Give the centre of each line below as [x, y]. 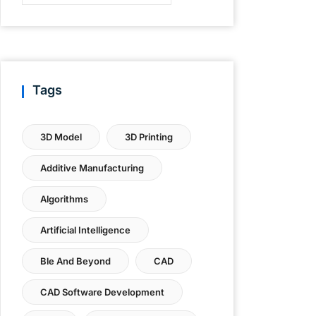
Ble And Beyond [75, 261]
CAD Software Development [102, 292]
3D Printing [149, 137]
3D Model [61, 137]
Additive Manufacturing [92, 168]
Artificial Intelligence [85, 230]
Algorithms [64, 199]
